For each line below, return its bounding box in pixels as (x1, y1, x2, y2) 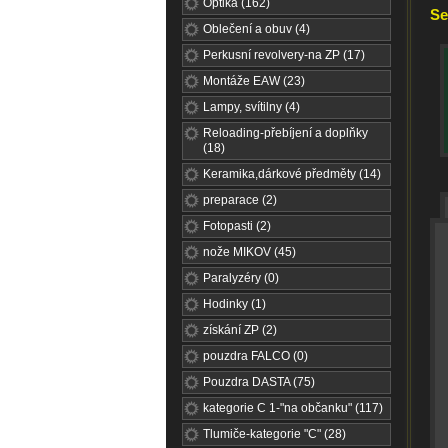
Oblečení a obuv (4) (203, 22, 310, 36)
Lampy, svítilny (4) (203, 100, 300, 114)
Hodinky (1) (203, 297, 266, 311)
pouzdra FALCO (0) (203, 349, 308, 363)
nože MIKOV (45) (203, 245, 296, 259)
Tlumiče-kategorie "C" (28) (203, 427, 346, 441)
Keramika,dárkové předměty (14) (203, 167, 381, 181)
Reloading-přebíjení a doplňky (203, 126, 368, 140)
